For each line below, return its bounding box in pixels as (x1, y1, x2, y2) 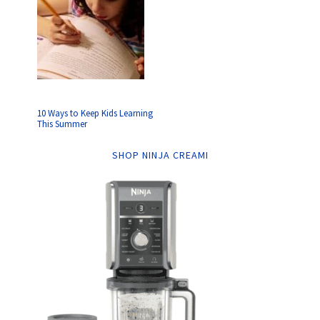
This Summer (37, 118, 88, 130)
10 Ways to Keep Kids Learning (37, 107, 154, 119)
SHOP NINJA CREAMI (111, 149, 209, 161)
